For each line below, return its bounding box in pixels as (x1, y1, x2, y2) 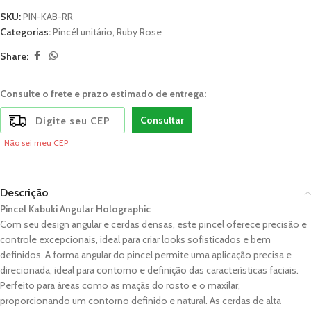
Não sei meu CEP (4, 137, 68, 148)
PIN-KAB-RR (23, 10, 73, 23)
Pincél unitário (53, 26, 112, 38)
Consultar (140, 114, 184, 126)
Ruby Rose (117, 26, 162, 38)
